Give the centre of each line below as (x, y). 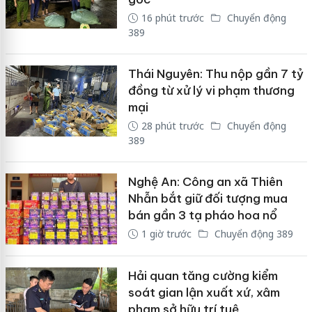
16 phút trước (172, 18)
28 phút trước (172, 126)
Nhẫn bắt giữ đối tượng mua (208, 199)
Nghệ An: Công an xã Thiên (205, 182)
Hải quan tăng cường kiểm (203, 275)
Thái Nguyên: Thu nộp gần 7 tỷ (216, 74)
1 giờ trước (166, 234)
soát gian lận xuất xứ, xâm (204, 292)
